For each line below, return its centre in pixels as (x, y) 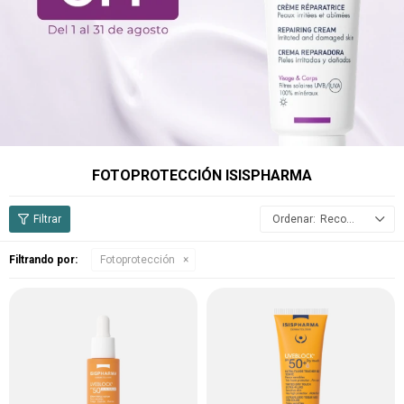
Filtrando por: (43, 260)
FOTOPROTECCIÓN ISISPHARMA (202, 175)
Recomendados (333, 219)
